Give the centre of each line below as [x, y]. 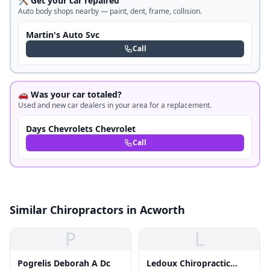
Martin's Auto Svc [63, 35]
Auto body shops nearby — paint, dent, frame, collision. [110, 11]
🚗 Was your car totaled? [70, 94]
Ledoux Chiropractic [188, 263]
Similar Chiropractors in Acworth [97, 210]
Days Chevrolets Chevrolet [81, 129]
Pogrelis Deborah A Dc [64, 263]
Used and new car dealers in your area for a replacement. [115, 105]
